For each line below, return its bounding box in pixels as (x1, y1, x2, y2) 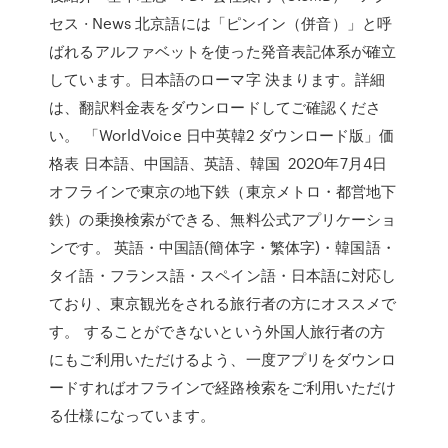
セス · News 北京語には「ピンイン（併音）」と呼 (49, 12, 392, 34)
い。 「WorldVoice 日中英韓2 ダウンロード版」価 (49, 124, 395, 146)
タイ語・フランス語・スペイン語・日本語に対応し (49, 264, 397, 286)
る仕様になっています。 (49, 404, 216, 426)
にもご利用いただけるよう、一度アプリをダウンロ (49, 348, 397, 370)
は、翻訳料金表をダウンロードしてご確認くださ (49, 96, 382, 118)
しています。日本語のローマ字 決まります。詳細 (49, 68, 386, 90)
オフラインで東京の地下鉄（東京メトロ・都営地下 (49, 180, 397, 202)
